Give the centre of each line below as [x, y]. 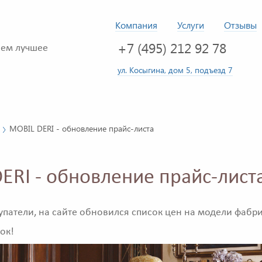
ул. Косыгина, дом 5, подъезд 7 [175, 70]
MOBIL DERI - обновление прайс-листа [82, 128]
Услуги [191, 25]
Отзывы [240, 25]
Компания [136, 25]
